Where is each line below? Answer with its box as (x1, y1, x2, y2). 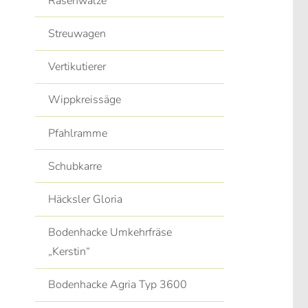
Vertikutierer (48, 59, 107, 75)
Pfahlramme (48, 125, 108, 141)
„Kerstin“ (48, 244, 91, 260)
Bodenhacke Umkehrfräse (48, 225, 173, 241)
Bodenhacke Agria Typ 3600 (48, 277, 188, 293)
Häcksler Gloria (48, 191, 123, 207)
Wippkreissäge (48, 92, 122, 108)
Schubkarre (48, 158, 102, 174)
